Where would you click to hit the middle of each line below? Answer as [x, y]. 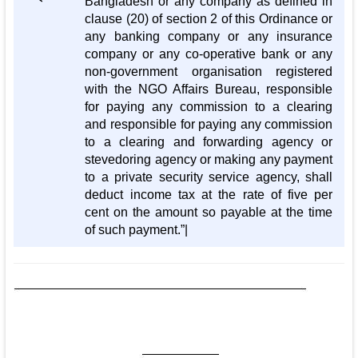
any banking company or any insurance [209, 37]
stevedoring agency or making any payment [209, 160]
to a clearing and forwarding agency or [209, 142]
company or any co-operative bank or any [209, 54]
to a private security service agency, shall [209, 177]
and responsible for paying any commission [209, 125]
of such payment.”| [137, 230]
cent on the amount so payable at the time [209, 213]
